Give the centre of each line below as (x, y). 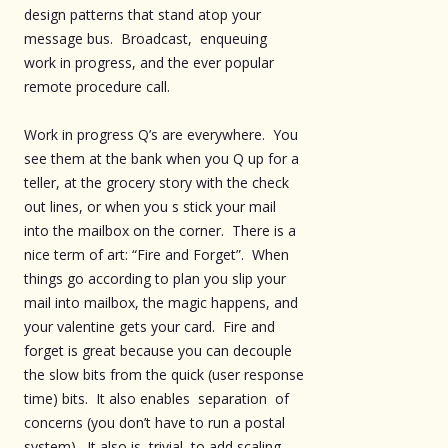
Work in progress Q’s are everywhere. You (161, 134)
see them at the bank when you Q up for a (161, 158)
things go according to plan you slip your (155, 278)
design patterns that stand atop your (142, 14)
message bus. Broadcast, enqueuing (147, 38)
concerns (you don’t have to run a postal (154, 422)
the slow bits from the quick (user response (164, 374)
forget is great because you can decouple (158, 350)
